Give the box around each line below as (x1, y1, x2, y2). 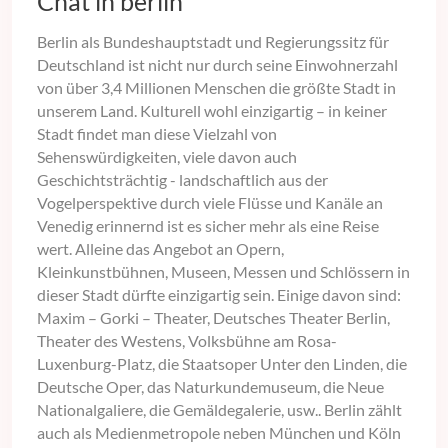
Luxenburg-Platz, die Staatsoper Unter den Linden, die (37, 354, 407, 374)
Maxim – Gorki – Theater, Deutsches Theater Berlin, (37, 308, 390, 328)
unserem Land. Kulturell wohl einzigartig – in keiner (37, 101, 387, 121)
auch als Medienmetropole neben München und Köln (37, 423, 401, 443)
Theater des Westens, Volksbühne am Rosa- (37, 331, 337, 351)
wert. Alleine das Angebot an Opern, (37, 239, 284, 259)
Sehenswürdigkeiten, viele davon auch (37, 147, 297, 167)
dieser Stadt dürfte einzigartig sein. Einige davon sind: (37, 285, 401, 305)
